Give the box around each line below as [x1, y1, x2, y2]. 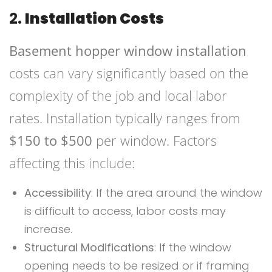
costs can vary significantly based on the [9, 64, 248, 83]
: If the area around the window [91, 185, 262, 201]
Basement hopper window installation [9, 41, 246, 60]
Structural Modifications [24, 240, 154, 256]
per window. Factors [92, 131, 217, 150]
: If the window [154, 240, 231, 256]
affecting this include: [9, 154, 135, 172]
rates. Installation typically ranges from [9, 109, 240, 127]
